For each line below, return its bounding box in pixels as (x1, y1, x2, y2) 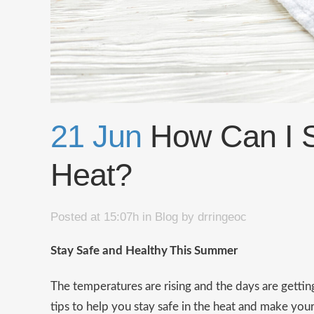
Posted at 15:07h (50, 210, 139, 224)
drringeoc (198, 210, 247, 224)
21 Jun (50, 118, 142, 155)
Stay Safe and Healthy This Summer (50, 245, 238, 257)
